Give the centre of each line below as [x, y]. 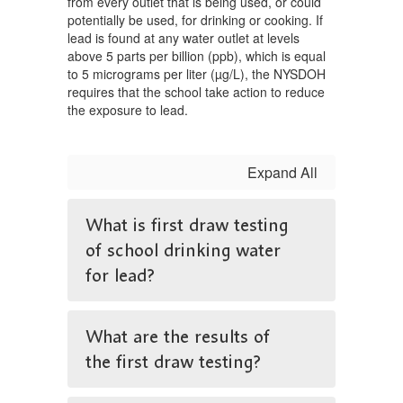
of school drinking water [183, 250]
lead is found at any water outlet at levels [184, 38]
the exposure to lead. [128, 110]
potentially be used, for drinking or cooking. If [195, 20]
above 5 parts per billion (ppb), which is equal [197, 56]
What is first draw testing [187, 225]
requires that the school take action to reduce [196, 92]
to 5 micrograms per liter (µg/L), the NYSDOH [197, 74]
